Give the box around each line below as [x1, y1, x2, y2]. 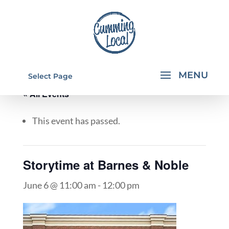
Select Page [28, 72, 73, 81]
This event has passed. [32, 115, 120, 126]
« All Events [22, 88, 69, 100]
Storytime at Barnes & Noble [22, 156, 189, 173]
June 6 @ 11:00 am [22, 179, 96, 191]
